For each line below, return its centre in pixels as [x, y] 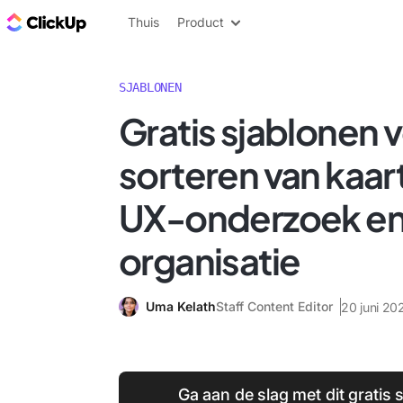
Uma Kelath [181, 306]
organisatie [210, 260]
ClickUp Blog [135, 22]
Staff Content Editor [274, 306]
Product [201, 22]
